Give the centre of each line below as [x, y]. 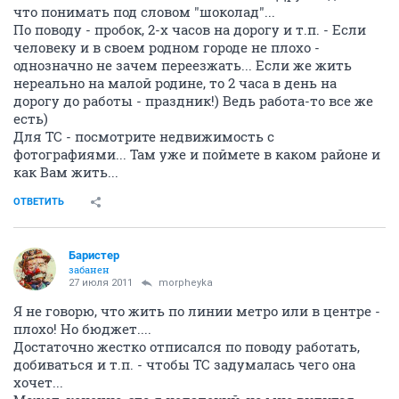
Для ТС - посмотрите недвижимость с [144, 136]
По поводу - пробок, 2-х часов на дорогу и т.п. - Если [190, 29]
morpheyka [186, 283]
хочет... [38, 382]
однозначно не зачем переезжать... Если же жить [183, 65]
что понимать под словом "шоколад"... [144, 12]
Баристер [94, 255]
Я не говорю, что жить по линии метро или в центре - [197, 311]
